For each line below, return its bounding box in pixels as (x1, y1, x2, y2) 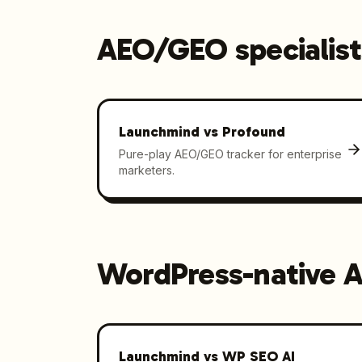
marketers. (118, 162, 175, 177)
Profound (221, 122, 285, 141)
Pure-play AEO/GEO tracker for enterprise (118, 146, 342, 161)
